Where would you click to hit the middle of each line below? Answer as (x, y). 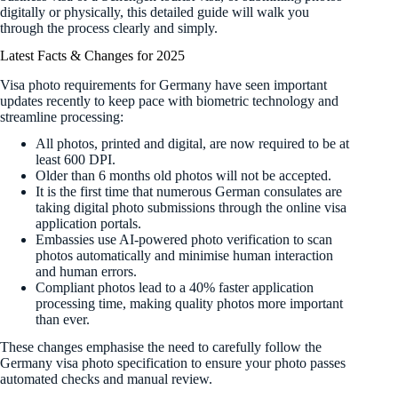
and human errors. (86, 272)
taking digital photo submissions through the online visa (191, 208)
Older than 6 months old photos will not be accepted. (183, 176)
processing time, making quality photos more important (189, 304)
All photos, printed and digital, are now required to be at (192, 144)
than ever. (63, 320)
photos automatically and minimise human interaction (184, 256)
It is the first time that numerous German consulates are (189, 192)
